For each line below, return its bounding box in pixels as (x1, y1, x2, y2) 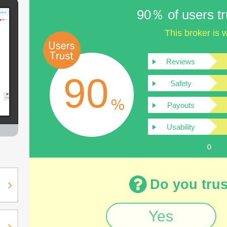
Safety (170, 79, 192, 88)
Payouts (167, 101, 195, 109)
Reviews (166, 57, 195, 66)
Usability (166, 123, 195, 131)
